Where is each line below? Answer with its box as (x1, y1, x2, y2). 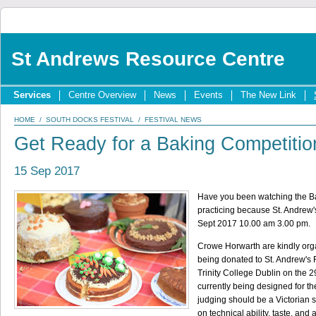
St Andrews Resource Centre (11, 48, 285, 70)
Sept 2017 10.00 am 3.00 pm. (197, 219, 310, 229)
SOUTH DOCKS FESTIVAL (46, 116, 134, 123)
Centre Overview (68, 90, 136, 100)
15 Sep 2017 (14, 164, 80, 178)
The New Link (241, 90, 296, 100)
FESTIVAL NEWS (145, 116, 202, 123)
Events (194, 90, 223, 100)
